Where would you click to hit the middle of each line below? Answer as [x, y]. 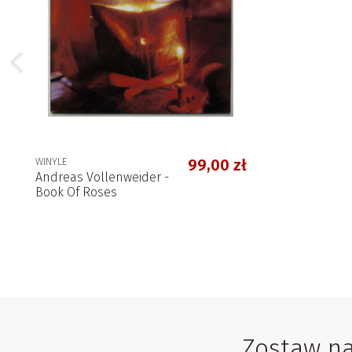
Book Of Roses [76, 192]
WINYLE [51, 161]
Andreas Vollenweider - [102, 177]
